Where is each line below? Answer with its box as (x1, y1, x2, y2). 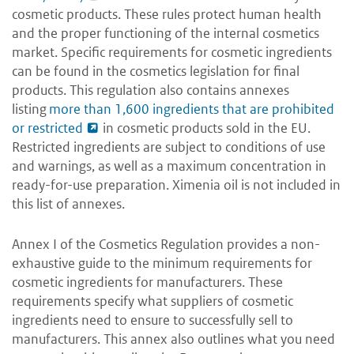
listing (12, 100, 49, 119)
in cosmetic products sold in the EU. (100, 119, 311, 137)
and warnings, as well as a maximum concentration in (12, 157, 326, 175)
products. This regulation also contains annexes (12, 81, 289, 100)
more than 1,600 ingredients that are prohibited (49, 100, 334, 119)
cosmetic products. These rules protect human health (12, 6, 322, 24)
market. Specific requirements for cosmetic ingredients (12, 43, 332, 62)
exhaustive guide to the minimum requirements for (12, 254, 312, 273)
